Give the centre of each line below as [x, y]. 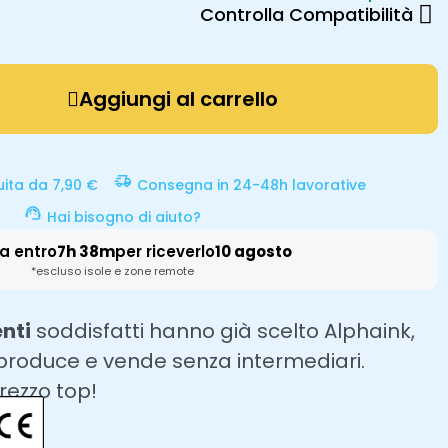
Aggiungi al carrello [178, 99]
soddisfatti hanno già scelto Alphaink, [223, 331]
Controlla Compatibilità [306, 14]
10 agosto [253, 251]
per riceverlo [164, 251]
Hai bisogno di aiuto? [123, 216]
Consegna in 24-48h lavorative [251, 184]
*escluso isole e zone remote [112, 271]
